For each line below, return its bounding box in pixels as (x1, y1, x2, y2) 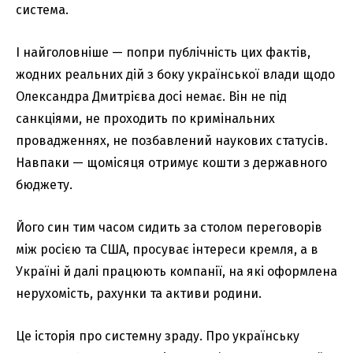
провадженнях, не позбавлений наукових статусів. (16, 132, 328, 148)
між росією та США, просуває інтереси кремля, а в (16, 241, 318, 257)
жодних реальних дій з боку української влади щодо (16, 66, 335, 82)
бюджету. (16, 176, 72, 192)
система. (16, 2, 69, 17)
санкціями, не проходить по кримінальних (16, 110, 275, 126)
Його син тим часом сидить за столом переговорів (16, 219, 322, 235)
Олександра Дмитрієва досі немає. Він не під (16, 88, 287, 104)
